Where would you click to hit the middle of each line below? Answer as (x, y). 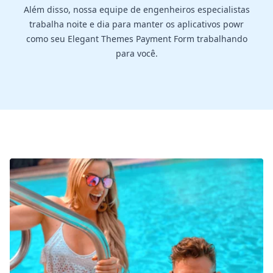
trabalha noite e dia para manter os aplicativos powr (136, 24)
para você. (136, 54)
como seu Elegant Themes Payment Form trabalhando (136, 39)
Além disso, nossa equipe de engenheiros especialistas (136, 10)
